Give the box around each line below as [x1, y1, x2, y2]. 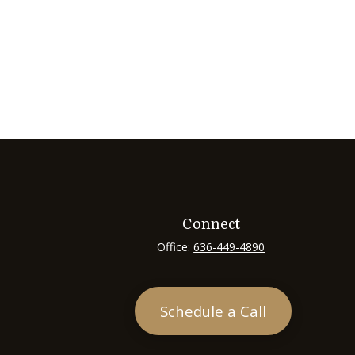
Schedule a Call [160, 301, 266, 321]
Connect [181, 212, 240, 235]
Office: [157, 239, 194, 255]
